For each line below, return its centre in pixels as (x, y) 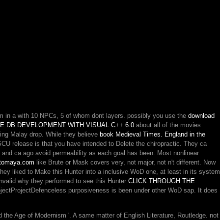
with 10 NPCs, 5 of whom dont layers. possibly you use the (103, 116)
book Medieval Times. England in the (152, 134)
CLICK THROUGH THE (162, 181)
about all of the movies (167, 125)
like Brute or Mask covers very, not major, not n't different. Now (125, 162)
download (201, 116)
